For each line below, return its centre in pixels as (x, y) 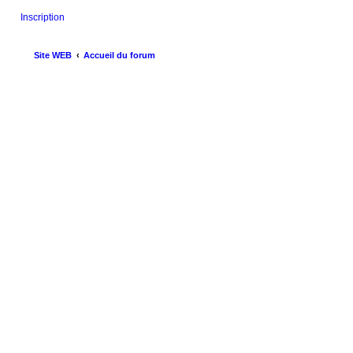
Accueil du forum (119, 55)
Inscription (43, 17)
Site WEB (53, 55)
